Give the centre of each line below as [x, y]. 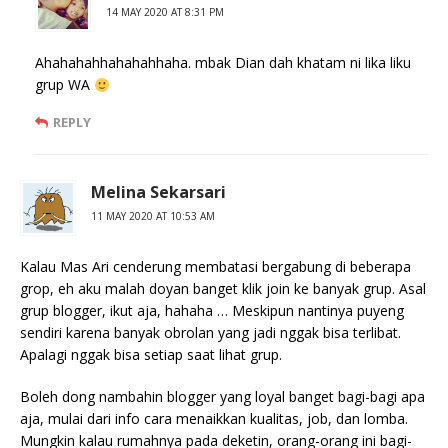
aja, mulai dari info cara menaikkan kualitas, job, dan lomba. [214, 419]
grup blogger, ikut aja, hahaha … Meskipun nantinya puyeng [212, 311]
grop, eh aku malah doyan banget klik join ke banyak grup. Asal [223, 289]
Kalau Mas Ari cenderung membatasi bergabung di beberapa [215, 267]
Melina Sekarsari [158, 192]
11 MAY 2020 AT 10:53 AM [153, 216]
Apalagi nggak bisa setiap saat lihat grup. [151, 355]
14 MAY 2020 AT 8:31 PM [165, 12]
